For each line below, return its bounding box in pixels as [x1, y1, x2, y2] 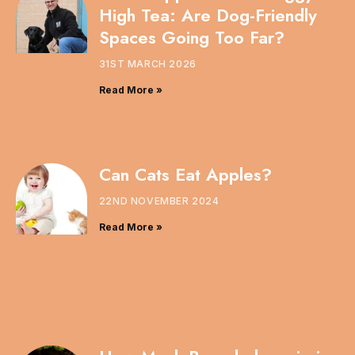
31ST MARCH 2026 [98, 57, 197, 70]
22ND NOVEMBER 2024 [98, 195, 219, 208]
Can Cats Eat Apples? [98, 162, 272, 188]
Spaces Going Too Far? [98, 24, 284, 50]
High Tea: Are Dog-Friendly [98, 2, 317, 28]
